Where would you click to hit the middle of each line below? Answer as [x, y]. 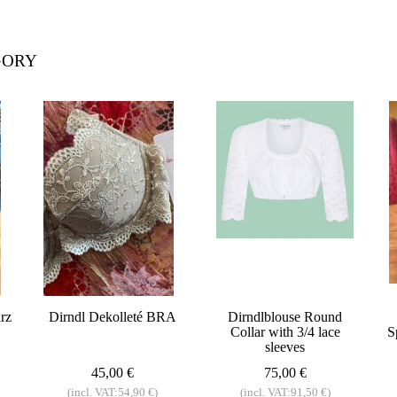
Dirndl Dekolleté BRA [112, 316]
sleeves [285, 346]
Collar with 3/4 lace [285, 331]
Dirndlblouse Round [285, 316]
